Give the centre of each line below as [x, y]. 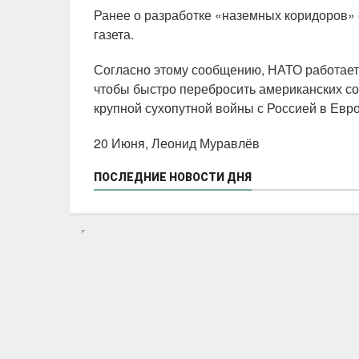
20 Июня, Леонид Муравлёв [177, 143]
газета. [114, 34]
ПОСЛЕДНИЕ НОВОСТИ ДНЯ [173, 177]
